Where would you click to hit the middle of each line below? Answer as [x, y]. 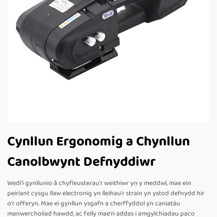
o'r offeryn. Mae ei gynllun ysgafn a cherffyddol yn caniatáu [94, 204]
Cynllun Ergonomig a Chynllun [99, 142]
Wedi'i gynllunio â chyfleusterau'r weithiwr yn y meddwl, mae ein [99, 183]
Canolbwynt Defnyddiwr [81, 162]
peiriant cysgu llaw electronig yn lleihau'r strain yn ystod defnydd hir [106, 194]
